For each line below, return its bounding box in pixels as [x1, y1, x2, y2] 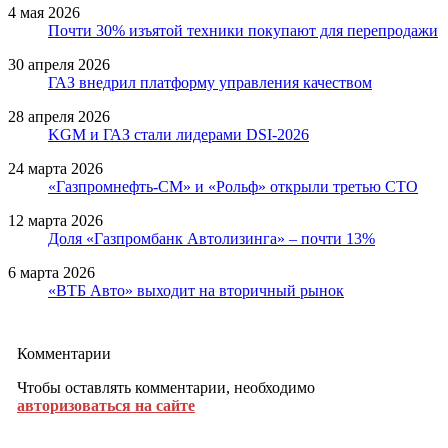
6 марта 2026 [8, 263, 95, 281]
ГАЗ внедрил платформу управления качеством [48, 73, 372, 91]
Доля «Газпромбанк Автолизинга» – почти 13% [48, 229, 375, 247]
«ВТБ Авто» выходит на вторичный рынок [48, 281, 344, 299]
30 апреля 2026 [8, 55, 110, 73]
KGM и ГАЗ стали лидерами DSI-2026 [48, 125, 309, 143]
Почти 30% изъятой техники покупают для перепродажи [48, 21, 438, 39]
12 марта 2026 [8, 211, 103, 229]
